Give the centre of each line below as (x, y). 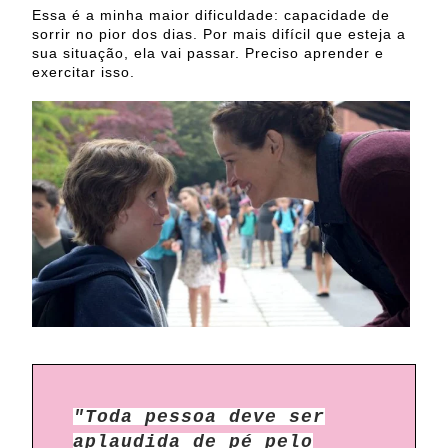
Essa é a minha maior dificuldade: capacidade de (211, 14)
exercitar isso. (83, 71)
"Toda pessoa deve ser (199, 417)
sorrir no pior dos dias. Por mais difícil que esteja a (219, 33)
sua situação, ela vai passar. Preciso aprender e (208, 52)
